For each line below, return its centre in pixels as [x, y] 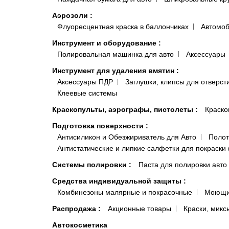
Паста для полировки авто [183, 165]
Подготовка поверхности [99, 126]
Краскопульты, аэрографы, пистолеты [124, 110]
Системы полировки [90, 165]
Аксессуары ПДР [85, 82]
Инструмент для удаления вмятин [114, 71]
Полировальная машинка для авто [116, 54]
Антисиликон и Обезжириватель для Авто [127, 137]
